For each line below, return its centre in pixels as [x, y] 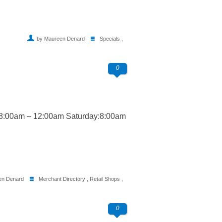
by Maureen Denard [61, 39]
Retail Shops [105, 179]
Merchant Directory [62, 179]
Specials [110, 39]
